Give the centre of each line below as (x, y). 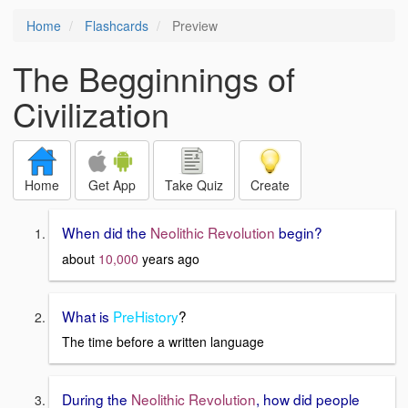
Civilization (91, 113)
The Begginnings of (154, 78)
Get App (112, 185)
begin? (301, 232)
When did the (106, 232)
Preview (193, 25)
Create (270, 185)
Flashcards (117, 25)
